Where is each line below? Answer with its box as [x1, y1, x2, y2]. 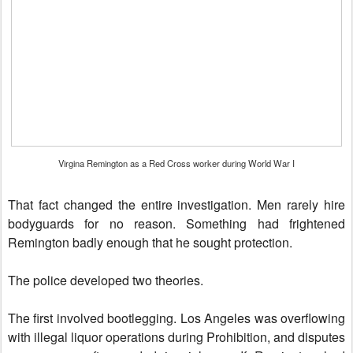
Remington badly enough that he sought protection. [8, 233, 292, 251]
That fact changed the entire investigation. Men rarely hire [8, 195, 345, 214]
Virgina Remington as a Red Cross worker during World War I [58, 157, 295, 169]
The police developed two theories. [8, 271, 203, 289]
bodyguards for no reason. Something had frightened [8, 214, 345, 232]
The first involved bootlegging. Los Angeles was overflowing [8, 309, 345, 327]
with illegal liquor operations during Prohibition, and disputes [8, 328, 345, 346]
